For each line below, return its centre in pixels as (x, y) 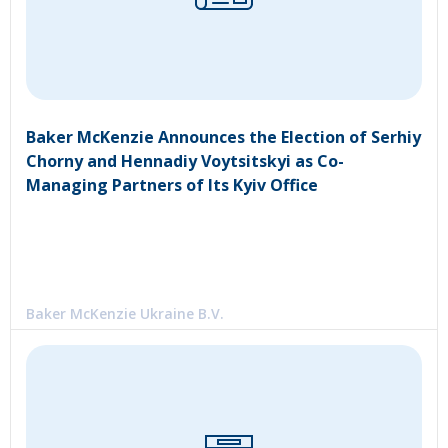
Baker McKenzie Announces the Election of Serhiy (223, 136)
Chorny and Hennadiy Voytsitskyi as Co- (185, 160)
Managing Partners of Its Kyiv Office (172, 184)
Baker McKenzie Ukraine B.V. (125, 313)
